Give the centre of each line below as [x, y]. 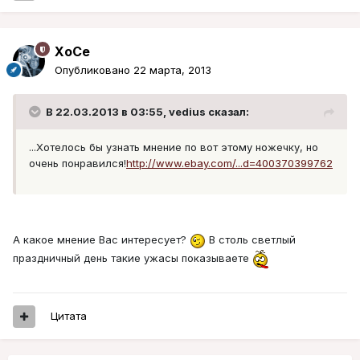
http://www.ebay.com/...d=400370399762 [229, 164]
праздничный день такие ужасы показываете [133, 258]
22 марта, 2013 [172, 70]
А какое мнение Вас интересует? [101, 240]
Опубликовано [94, 70]
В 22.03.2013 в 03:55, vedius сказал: [147, 112]
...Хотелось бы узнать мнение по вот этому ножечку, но [174, 147]
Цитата [69, 316]
